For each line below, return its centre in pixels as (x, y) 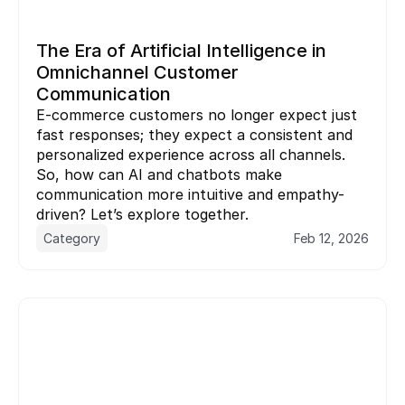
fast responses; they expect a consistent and (194, 134)
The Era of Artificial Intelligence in (181, 50)
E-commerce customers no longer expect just (197, 114)
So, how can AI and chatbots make (159, 174)
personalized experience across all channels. (191, 154)
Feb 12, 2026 (331, 238)
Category (72, 238)
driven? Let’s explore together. (142, 214)
